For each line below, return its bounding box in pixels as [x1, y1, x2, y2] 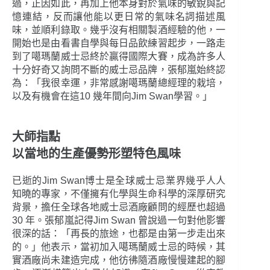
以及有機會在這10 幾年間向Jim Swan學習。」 [12, 91, 212, 102]
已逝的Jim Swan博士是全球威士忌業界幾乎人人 [12, 175, 226, 186]
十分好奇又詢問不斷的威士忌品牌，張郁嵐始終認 [12, 64, 226, 75]
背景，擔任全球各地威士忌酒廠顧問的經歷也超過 [12, 202, 226, 213]
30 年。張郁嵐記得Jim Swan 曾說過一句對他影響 [12, 215, 226, 226]
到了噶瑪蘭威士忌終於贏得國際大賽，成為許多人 [12, 51, 226, 62]
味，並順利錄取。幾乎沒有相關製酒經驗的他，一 [12, 25, 226, 36]
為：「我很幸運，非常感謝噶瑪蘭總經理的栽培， [12, 78, 226, 89]
